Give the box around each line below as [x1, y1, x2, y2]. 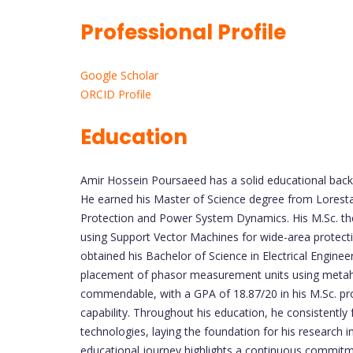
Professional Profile [80, 17, 291, 46]
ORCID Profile [80, 86, 151, 102]
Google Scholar [80, 67, 158, 83]
